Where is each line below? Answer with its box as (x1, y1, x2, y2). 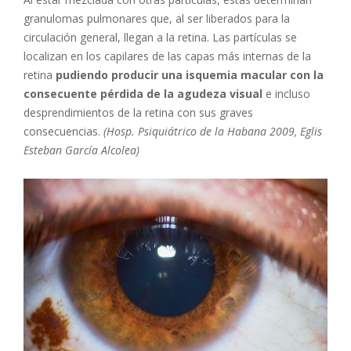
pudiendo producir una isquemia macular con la (56, 67, 324, 83)
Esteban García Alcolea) (24, 143, 139, 158)
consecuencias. (24, 124, 103, 139)
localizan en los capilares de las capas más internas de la (24, 49, 311, 64)
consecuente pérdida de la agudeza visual (24, 86, 262, 102)
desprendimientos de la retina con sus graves (24, 105, 253, 121)
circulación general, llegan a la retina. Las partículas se (24, 30, 297, 45)
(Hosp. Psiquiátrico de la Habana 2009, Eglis (103, 124, 322, 139)
